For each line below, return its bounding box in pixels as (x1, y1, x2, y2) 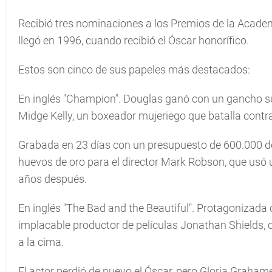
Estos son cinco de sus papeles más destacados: (18, 63, 250, 76)
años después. (18, 172, 87, 185)
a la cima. (18, 236, 64, 248)
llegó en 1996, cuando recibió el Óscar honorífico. (18, 34, 249, 47)
